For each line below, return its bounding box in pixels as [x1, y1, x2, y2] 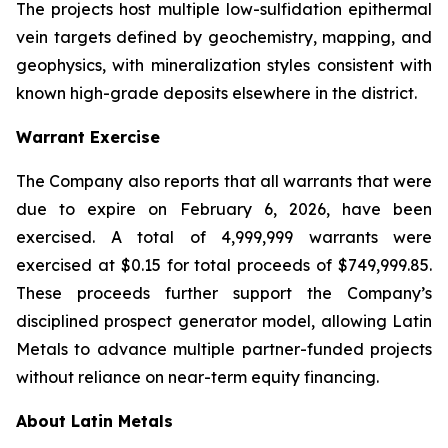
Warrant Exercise [16, 127, 160, 147]
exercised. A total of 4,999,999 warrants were [16, 227, 432, 247]
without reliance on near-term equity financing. [16, 367, 379, 387]
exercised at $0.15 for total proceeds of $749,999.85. [16, 255, 432, 275]
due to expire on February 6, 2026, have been [16, 199, 432, 219]
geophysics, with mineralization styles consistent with [16, 55, 432, 75]
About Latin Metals [16, 411, 173, 431]
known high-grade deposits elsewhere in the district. [16, 83, 417, 103]
